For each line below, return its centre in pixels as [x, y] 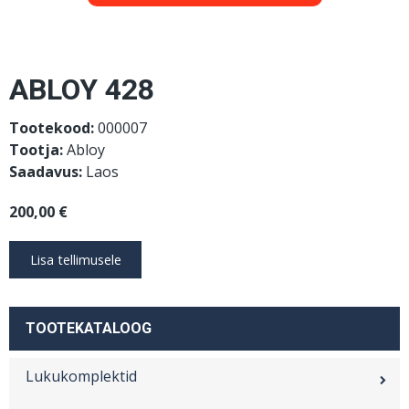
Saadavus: [46, 172]
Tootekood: [52, 128]
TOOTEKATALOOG [89, 328]
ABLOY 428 [82, 90]
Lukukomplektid [81, 376]
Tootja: [36, 150]
